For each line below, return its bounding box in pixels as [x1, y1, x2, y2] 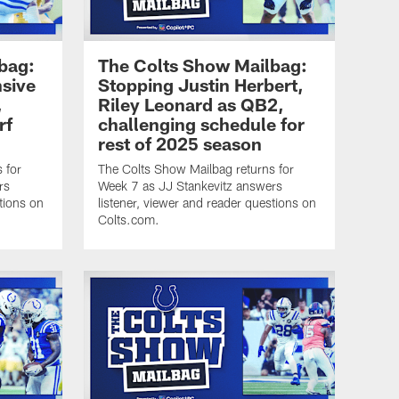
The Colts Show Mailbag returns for [98, 161, 294, 177]
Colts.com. [98, 212, 159, 228]
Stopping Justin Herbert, [98, 74, 304, 96]
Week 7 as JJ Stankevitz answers [98, 178, 282, 194]
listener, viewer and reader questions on [98, 195, 316, 211]
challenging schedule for [98, 113, 305, 135]
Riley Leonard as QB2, [98, 94, 284, 116]
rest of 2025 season [98, 133, 262, 155]
